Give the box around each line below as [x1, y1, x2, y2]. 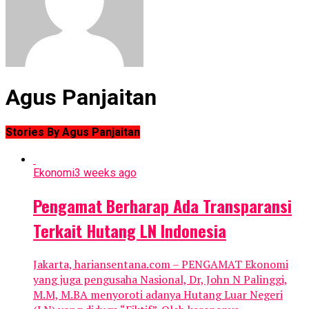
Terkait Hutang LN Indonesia [33, 217, 226, 243]
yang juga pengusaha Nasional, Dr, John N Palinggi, [33, 271, 288, 287]
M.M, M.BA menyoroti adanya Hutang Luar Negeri [33, 286, 283, 302]
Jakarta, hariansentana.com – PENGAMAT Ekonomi [33, 256, 288, 272]
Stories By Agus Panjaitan [6, 125, 140, 139]
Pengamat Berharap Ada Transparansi [33, 192, 292, 218]
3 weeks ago [74, 166, 137, 179]
